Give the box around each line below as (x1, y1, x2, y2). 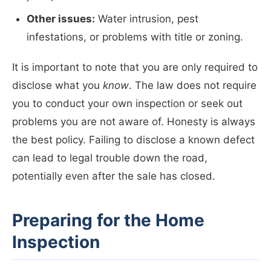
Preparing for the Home (12, 210, 204, 231)
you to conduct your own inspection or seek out (12, 97, 243, 110)
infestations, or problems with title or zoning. (27, 31, 243, 44)
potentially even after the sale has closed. (12, 170, 215, 183)
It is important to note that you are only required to (12, 61, 258, 74)
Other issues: (27, 13, 95, 25)
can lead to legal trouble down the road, (12, 152, 207, 165)
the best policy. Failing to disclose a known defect (12, 134, 255, 146)
